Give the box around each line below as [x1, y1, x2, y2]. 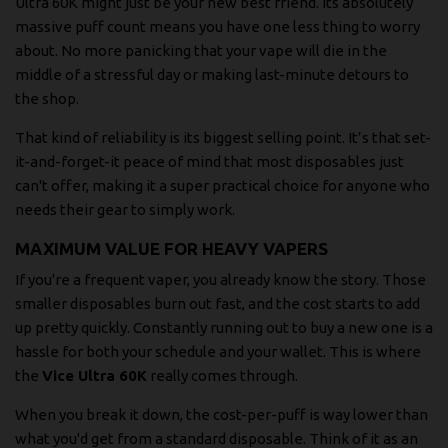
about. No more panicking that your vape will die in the [15, 41, 387, 59]
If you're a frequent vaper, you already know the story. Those [15, 271, 426, 289]
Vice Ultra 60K [42, 367, 147, 385]
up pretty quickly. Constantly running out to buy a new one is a [15, 319, 433, 337]
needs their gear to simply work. [15, 200, 235, 218]
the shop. [15, 89, 79, 107]
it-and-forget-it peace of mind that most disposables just [15, 152, 404, 170]
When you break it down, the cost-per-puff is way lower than [15, 406, 428, 424]
